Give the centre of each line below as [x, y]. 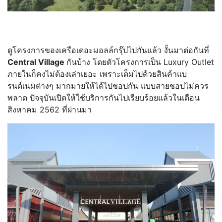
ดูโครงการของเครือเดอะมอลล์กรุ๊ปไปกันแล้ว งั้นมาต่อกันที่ [108, 50]
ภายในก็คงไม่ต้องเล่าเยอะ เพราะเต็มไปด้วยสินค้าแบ [97, 74]
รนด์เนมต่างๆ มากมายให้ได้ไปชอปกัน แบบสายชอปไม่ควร [108, 86]
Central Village [37, 62]
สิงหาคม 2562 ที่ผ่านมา [50, 110]
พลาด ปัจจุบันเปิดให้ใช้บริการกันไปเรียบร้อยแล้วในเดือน [104, 98]
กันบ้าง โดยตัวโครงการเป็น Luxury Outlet [140, 62]
